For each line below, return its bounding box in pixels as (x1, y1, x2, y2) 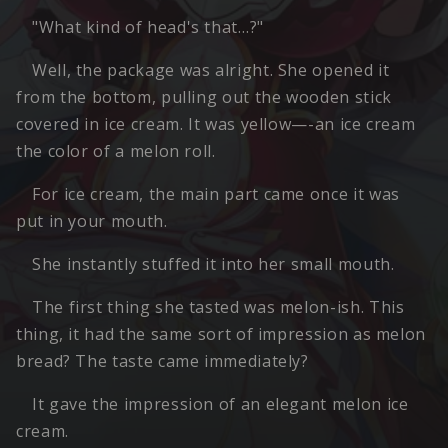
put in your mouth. (16, 210, 168, 233)
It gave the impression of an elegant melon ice (32, 393, 409, 416)
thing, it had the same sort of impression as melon (16, 323, 427, 346)
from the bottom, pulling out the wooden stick (16, 86, 392, 109)
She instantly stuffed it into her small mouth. (32, 253, 395, 276)
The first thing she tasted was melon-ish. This (32, 296, 405, 319)
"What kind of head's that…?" (32, 16, 264, 39)
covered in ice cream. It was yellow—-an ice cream (16, 113, 416, 136)
